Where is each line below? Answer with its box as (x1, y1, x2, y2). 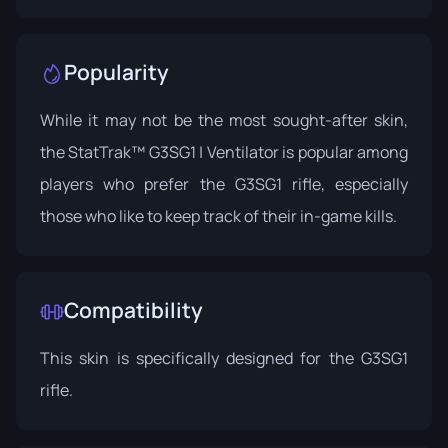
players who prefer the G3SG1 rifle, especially (40, 172, 408, 195)
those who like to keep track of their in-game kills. (40, 204, 397, 227)
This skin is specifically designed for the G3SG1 (40, 346, 408, 369)
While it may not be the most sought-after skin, (40, 108, 408, 131)
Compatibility (64, 295, 203, 324)
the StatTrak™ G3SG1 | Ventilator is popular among (40, 140, 408, 163)
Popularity (64, 57, 169, 86)
